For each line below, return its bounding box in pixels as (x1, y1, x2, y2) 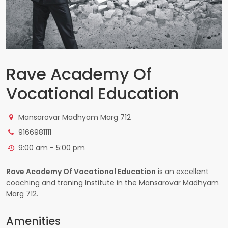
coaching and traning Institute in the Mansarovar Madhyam (6, 177, 219, 188)
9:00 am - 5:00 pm (16, 142, 85, 153)
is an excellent (156, 166, 209, 177)
